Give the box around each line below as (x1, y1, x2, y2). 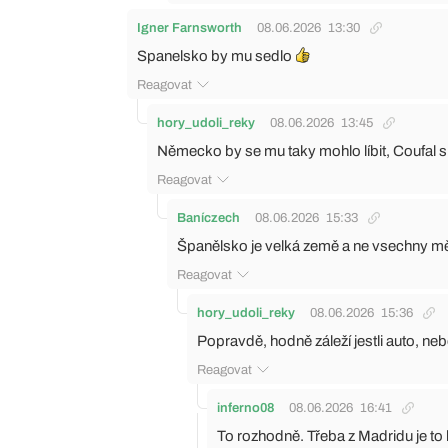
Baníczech (177, 210, 240, 225)
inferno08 (217, 400, 274, 415)
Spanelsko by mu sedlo (137, 47, 295, 64)
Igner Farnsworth (137, 20, 242, 35)
